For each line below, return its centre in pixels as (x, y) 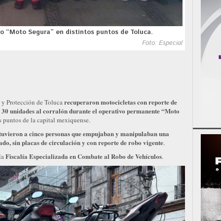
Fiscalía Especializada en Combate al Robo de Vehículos (84, 156)
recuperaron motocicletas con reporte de (120, 102)
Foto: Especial (162, 43)
